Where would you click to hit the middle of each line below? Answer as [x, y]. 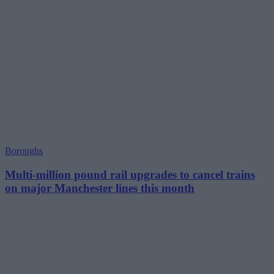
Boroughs [24, 151]
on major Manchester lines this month [100, 188]
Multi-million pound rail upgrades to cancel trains [130, 174]
